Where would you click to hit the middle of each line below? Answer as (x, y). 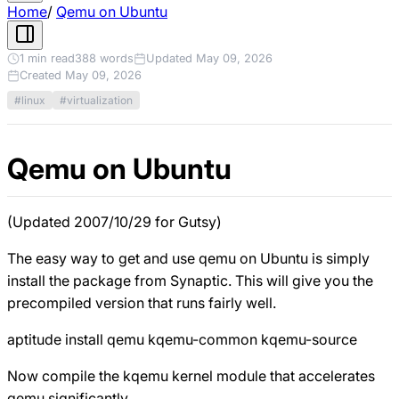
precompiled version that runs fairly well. (142, 302)
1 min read (47, 58)
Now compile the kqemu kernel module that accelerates (191, 375)
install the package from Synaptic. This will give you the (190, 280)
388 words (104, 58)
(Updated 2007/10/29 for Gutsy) (114, 221)
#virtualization (96, 100)
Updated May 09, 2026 (209, 58)
